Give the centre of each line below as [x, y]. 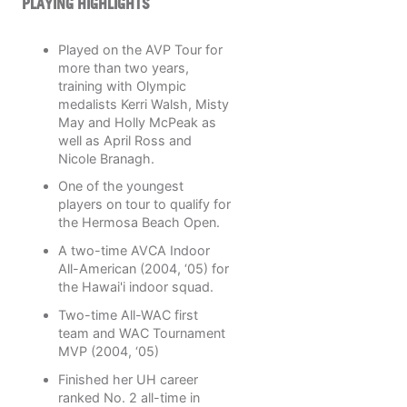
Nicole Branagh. [106, 158]
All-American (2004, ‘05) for [144, 269]
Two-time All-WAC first [128, 314]
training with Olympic [122, 85]
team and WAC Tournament [142, 333]
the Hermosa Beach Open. [139, 223]
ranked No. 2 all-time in [129, 397]
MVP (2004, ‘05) [109, 351]
